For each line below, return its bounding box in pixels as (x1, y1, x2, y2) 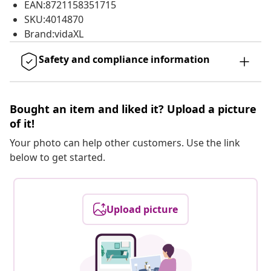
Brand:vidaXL (24, 27, 83, 41)
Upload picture (106, 203, 178, 217)
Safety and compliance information (39, 53, 210, 67)
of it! (10, 116, 34, 131)
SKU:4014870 (24, 13, 83, 27)
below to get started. (10, 151, 105, 165)
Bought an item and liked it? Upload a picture (10, 102, 256, 117)
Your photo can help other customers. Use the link (10, 136, 240, 150)
